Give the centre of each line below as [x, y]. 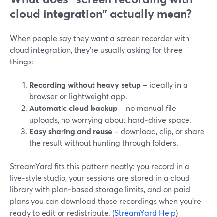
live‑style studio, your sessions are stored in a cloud [100, 178]
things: [22, 61]
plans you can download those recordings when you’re [105, 201]
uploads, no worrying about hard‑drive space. [110, 119]
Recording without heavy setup [85, 85]
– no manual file [147, 108]
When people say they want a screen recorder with [100, 38]
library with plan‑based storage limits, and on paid [100, 189]
